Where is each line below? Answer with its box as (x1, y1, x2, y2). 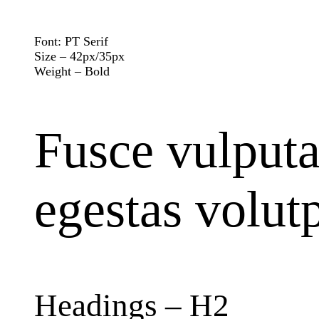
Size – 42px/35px (34, 48, 125, 63)
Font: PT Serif (34, 33, 108, 48)
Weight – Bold (34, 63, 110, 78)
